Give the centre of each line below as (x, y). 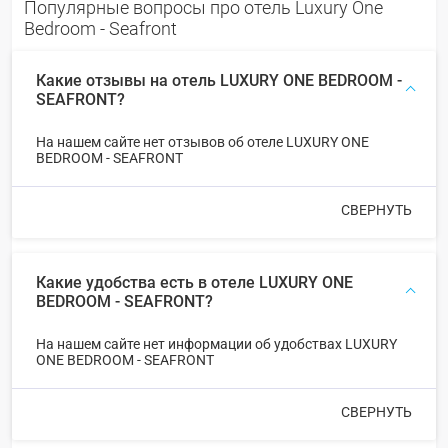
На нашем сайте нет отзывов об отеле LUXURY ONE (202, 141)
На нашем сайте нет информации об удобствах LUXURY (216, 343)
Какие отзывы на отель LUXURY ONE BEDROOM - (219, 80)
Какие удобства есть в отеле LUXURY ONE (194, 282)
